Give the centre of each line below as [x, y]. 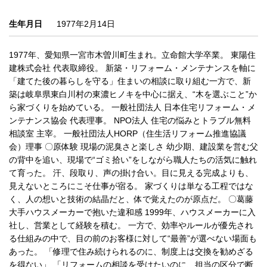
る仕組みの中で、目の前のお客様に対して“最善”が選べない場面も [133, 238]
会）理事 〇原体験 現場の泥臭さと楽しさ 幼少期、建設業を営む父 [133, 146]
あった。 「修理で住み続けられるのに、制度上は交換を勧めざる [131, 251]
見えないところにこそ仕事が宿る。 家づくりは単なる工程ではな [131, 186]
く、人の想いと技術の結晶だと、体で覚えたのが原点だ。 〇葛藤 [131, 199]
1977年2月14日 [86, 24]
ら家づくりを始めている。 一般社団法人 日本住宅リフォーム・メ [132, 107]
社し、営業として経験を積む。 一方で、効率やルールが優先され [131, 225]
